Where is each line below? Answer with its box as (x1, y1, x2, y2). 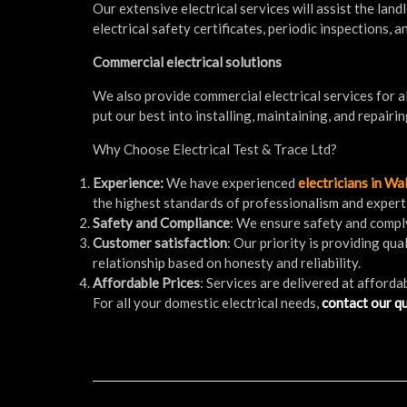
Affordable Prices (93, 273, 200, 291)
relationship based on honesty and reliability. (93, 253, 361, 271)
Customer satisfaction (93, 233, 227, 251)
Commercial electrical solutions (93, 53, 282, 70)
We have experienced (166, 174, 298, 191)
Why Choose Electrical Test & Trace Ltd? (93, 140, 337, 157)
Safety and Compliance (93, 213, 230, 231)
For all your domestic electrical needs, (93, 293, 322, 311)
